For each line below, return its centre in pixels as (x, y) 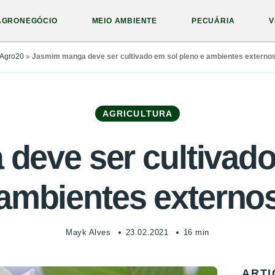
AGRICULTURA (137, 114)
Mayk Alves (88, 232)
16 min (196, 232)
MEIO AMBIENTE (125, 21)
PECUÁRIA (213, 21)
